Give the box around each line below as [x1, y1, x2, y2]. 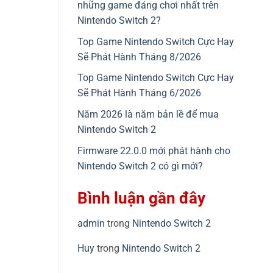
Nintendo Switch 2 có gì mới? [77, 160, 203, 172]
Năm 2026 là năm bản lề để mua [77, 108, 219, 121]
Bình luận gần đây [77, 188, 205, 207]
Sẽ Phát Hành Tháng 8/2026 [77, 51, 201, 63]
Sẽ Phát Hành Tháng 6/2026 [77, 87, 201, 99]
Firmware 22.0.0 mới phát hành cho [77, 144, 230, 157]
